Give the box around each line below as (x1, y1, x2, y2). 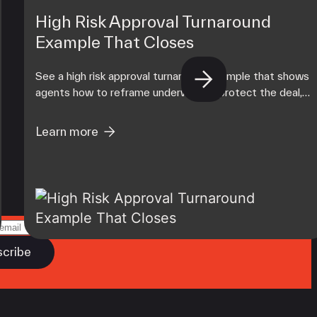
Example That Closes (35, 32, 195, 52)
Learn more (35, 125, 99, 139)
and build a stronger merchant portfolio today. (35, 102, 260, 115)
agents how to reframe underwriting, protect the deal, (35, 86, 303, 98)
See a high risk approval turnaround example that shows (35, 69, 310, 82)
